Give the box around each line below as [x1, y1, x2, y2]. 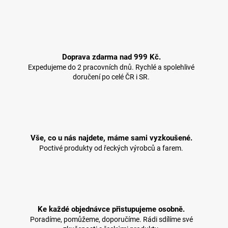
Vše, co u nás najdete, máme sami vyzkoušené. [30, 133, 192, 143]
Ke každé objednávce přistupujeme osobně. [38, 205, 185, 214]
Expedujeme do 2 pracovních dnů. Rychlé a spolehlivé [28, 63, 195, 72]
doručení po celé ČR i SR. [73, 73, 150, 81]
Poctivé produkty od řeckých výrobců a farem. [39, 144, 184, 153]
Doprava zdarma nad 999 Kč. [62, 52, 161, 62]
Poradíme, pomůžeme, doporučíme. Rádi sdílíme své [30, 215, 193, 224]
